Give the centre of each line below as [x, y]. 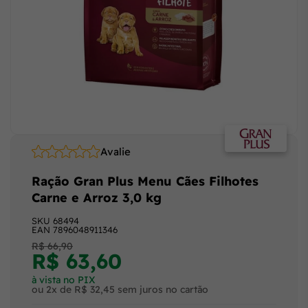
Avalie [115, 152]
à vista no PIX [64, 280]
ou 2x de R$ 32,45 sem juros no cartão [120, 289]
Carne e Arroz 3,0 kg [97, 198]
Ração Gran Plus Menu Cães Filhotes [145, 181]
